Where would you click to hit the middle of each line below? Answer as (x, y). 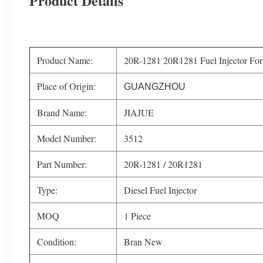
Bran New (143, 242)
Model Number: (67, 138)
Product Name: (65, 60)
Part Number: (62, 164)
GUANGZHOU (155, 87)
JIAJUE (139, 112)
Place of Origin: (66, 86)
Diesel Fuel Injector (160, 190)
